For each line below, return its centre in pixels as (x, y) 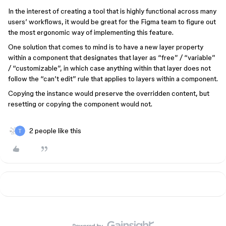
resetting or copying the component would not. (80, 104)
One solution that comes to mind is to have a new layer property (106, 47)
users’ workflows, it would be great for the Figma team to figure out (112, 22)
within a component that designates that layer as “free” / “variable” (112, 58)
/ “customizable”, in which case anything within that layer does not (109, 68)
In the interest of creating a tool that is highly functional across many (112, 11)
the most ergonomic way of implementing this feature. (91, 32)
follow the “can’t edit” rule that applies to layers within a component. (113, 79)
